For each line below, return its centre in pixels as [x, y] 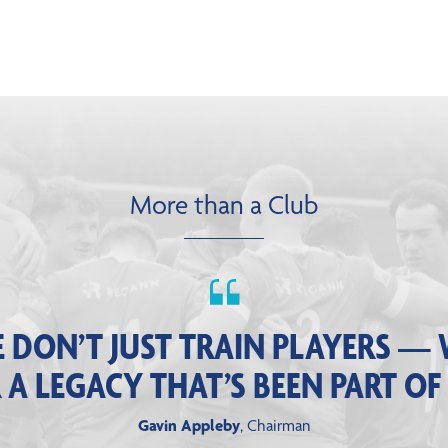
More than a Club [224, 204]
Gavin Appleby [189, 424]
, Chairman [275, 425]
